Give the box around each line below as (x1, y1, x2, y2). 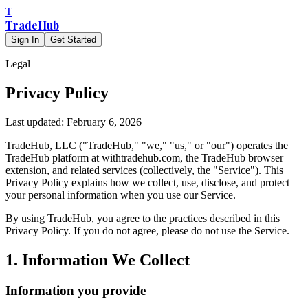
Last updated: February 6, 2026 (5, 115, 142, 128)
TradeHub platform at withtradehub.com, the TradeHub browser (5, 151, 283, 164)
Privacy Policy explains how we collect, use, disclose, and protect (5, 176, 289, 188)
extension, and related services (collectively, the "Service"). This (5, 164, 283, 176)
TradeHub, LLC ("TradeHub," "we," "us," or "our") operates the (5, 139, 288, 151)
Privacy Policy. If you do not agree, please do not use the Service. (5, 224, 289, 236)
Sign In (11, 34, 39, 45)
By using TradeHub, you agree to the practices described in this (5, 212, 280, 224)
